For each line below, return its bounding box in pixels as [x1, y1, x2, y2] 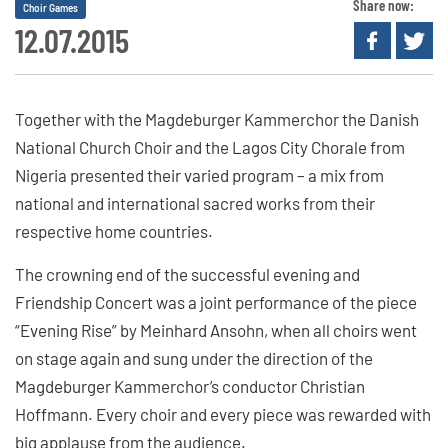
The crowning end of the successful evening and [15, 263, 360, 284]
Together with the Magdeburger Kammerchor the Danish [15, 108, 419, 129]
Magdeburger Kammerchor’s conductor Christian [15, 375, 365, 396]
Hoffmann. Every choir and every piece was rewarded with [15, 403, 431, 424]
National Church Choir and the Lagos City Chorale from [15, 136, 405, 157]
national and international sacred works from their [15, 192, 375, 213]
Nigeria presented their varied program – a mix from [15, 164, 384, 185]
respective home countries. [15, 220, 213, 241]
